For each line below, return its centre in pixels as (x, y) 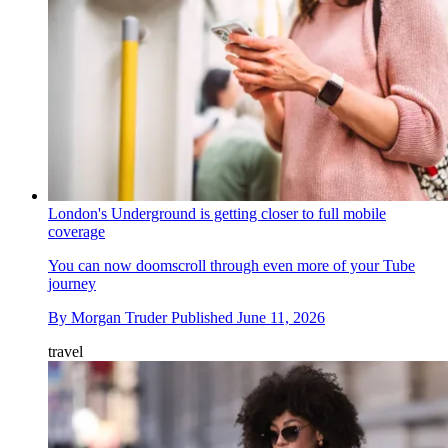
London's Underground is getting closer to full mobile (217, 213)
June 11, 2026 (281, 317)
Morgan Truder (119, 317)
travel (65, 351)
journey (72, 283)
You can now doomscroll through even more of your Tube (231, 265)
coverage (76, 231)
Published (204, 317)
